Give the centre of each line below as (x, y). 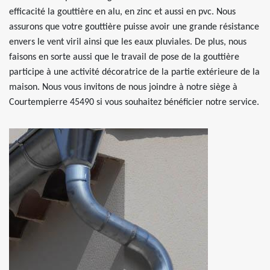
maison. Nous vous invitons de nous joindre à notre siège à (123, 87)
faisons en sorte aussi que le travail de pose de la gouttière (124, 57)
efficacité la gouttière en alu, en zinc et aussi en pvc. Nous (122, 12)
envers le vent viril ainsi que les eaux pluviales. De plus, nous (128, 42)
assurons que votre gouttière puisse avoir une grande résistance (134, 27)
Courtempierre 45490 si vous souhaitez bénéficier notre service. (134, 102)
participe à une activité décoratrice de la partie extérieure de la (134, 72)
